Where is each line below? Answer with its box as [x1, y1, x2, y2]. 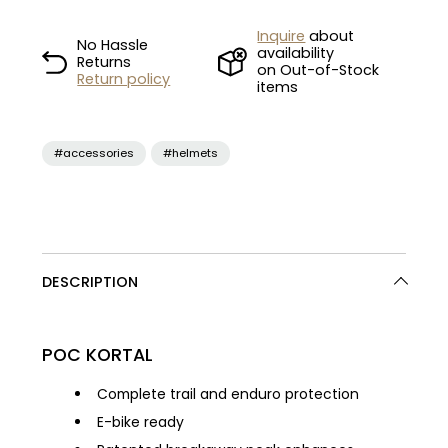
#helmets [163, 145, 219, 162]
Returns [77, 51, 132, 72]
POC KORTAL [42, 343, 154, 368]
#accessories [54, 145, 135, 162]
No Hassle [77, 34, 149, 55]
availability [257, 43, 335, 64]
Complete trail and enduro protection [97, 384, 360, 405]
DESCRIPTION [42, 272, 139, 293]
